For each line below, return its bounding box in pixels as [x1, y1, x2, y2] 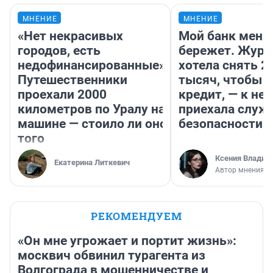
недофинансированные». [18, 57, 169, 73]
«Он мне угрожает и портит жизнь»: [18, 233, 236, 248]
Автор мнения [215, 165, 264, 174]
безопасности [179, 116, 263, 131]
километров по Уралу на [18, 101, 165, 116]
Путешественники [18, 72, 127, 87]
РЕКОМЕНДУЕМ [91, 208, 182, 223]
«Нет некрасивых [18, 28, 123, 43]
